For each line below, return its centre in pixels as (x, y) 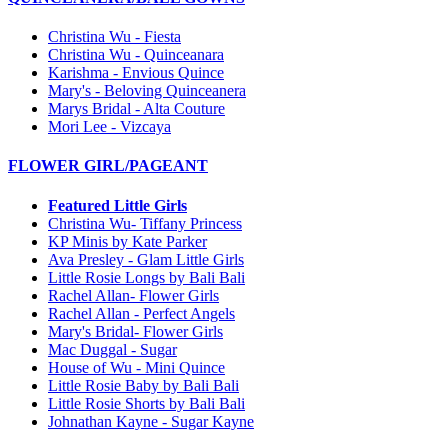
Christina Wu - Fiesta (114, 37)
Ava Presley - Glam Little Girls (146, 259)
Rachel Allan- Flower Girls (133, 295)
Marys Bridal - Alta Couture (136, 109)
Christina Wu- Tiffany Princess (145, 223)
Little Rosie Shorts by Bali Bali (146, 403)
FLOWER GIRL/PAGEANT (108, 166)
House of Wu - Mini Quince (136, 367)
